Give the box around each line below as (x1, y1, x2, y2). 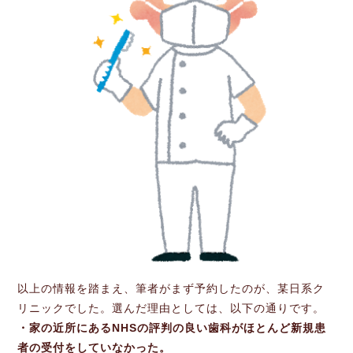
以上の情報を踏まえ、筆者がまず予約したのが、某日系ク (17, 282, 325, 295)
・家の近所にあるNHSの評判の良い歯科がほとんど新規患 (17, 321, 327, 335)
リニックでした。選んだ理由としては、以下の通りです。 (17, 302, 325, 315)
